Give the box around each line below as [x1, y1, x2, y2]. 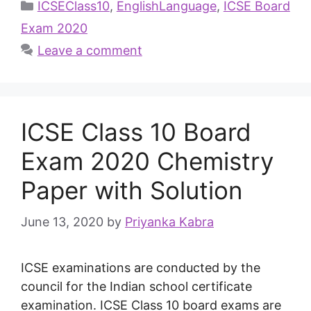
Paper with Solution [21, 175, 242, 205]
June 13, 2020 [21, 214, 103, 229]
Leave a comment [37, 42, 142, 58]
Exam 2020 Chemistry [21, 146, 274, 176]
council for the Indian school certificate [21, 278, 252, 294]
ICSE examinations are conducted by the [21, 260, 260, 275]
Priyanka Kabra [125, 214, 214, 229]
